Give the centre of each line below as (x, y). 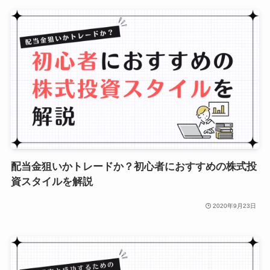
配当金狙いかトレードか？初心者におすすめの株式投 (133, 166)
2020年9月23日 (235, 206)
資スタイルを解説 (52, 181)
